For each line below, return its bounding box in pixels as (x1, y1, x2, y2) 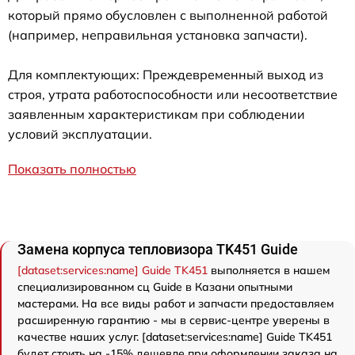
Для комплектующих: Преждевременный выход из (8, 66, 323, 82)
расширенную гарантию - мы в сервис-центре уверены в (17, 312, 330, 327)
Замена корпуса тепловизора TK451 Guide (17, 240, 298, 258)
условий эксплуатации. (8, 125, 152, 142)
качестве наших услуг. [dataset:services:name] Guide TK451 (17, 329, 332, 344)
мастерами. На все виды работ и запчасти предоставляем (17, 296, 334, 311)
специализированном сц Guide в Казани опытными (17, 279, 292, 294)
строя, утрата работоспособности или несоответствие (8, 86, 338, 102)
